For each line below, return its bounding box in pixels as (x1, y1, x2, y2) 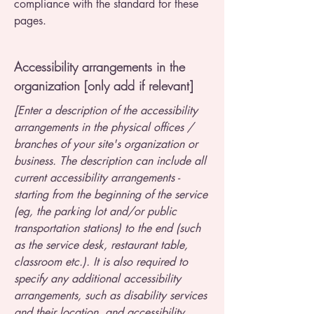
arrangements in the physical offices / (14, 120, 193, 135)
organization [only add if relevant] (14, 77, 193, 95)
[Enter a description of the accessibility (14, 103, 198, 118)
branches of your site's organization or (14, 137, 198, 152)
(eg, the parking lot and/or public (14, 204, 177, 219)
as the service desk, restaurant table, (14, 238, 188, 253)
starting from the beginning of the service (14, 187, 207, 203)
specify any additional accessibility (14, 271, 181, 287)
